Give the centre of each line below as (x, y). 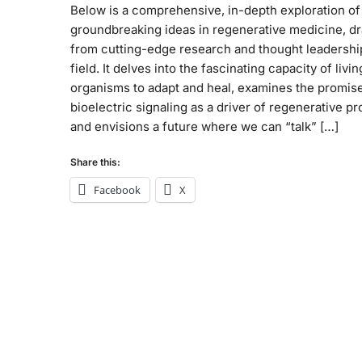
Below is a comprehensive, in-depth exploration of (215, 10)
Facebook (117, 190)
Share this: (95, 162)
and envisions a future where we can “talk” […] (204, 126)
